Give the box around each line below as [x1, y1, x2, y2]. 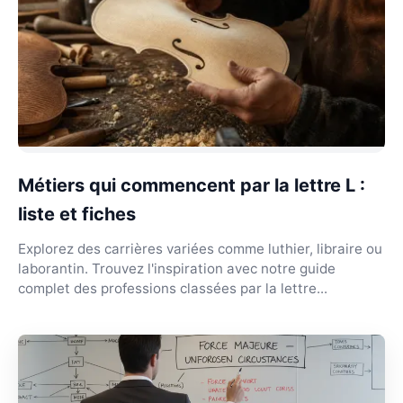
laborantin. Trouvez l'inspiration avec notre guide [18, 259, 336, 277]
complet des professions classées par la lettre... [18, 279, 327, 297]
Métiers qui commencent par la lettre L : [18, 174, 365, 196]
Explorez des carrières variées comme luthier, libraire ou [18, 239, 382, 257]
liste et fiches [18, 202, 136, 225]
